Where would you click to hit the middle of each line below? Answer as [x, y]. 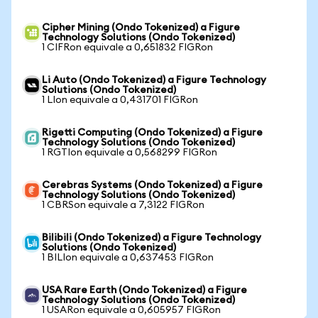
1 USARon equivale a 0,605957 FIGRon [131, 310]
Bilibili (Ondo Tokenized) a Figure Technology [152, 238]
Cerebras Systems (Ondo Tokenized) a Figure [152, 185]
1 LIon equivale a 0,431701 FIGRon [120, 100]
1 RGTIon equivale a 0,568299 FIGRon [130, 153]
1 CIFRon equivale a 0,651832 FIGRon [127, 48]
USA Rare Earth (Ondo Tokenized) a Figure [144, 290]
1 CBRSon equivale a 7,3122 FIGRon [123, 205]
